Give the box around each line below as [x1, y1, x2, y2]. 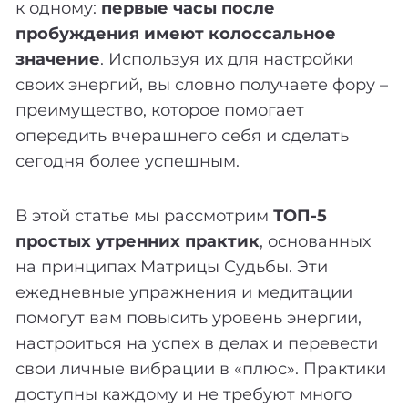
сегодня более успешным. [15, 150, 240, 171]
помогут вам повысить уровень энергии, [15, 307, 362, 328]
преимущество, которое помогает [15, 99, 304, 120]
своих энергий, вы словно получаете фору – [15, 74, 388, 95]
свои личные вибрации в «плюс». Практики [15, 358, 386, 379]
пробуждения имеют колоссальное [15, 23, 336, 44]
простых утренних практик [15, 230, 260, 251]
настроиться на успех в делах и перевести [15, 332, 378, 353]
